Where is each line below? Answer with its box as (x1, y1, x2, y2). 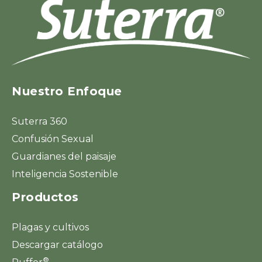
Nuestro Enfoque (12, 84, 122, 98)
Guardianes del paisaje (12, 150, 116, 162)
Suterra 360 (12, 115, 67, 127)
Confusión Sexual (12, 133, 94, 144)
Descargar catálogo (12, 239, 103, 250)
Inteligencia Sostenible (12, 168, 118, 180)
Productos (12, 189, 79, 204)
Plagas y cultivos (12, 221, 89, 233)
